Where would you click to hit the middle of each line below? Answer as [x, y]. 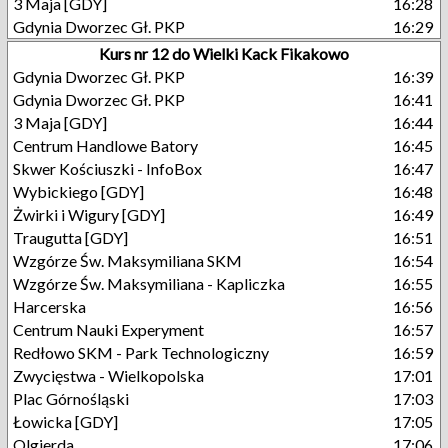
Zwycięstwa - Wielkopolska [108, 375]
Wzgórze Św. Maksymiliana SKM [127, 260]
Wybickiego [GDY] [78, 191]
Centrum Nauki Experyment [108, 329]
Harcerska [49, 306]
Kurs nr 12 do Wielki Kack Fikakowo [224, 53]
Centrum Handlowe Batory [105, 145]
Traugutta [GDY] [70, 237]
